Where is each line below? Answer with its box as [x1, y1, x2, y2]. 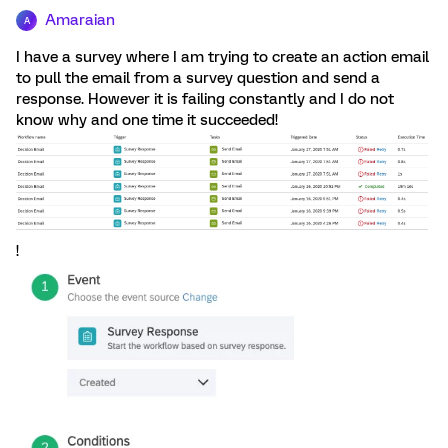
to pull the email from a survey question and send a [16, 69, 380, 87]
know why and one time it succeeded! [16, 111, 278, 129]
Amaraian [45, 11, 115, 29]
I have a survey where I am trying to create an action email [16, 48, 429, 66]
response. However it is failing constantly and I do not [16, 90, 394, 108]
